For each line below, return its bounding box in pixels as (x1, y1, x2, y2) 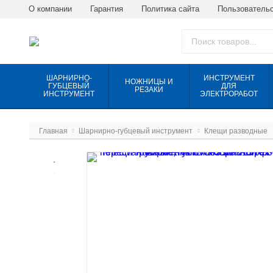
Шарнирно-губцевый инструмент (79, 127, 193, 135)
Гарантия (90, 4, 123, 13)
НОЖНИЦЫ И (124, 77, 173, 86)
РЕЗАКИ (134, 85, 163, 94)
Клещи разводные (204, 127, 268, 135)
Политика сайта (141, 4, 199, 13)
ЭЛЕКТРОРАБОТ (200, 89, 258, 98)
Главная (39, 127, 68, 135)
